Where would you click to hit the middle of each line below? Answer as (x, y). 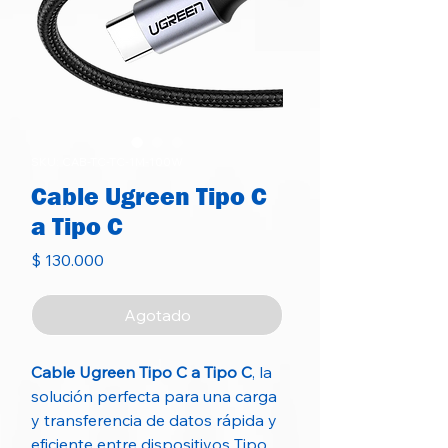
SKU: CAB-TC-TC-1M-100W (107, 161)
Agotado (157, 315)
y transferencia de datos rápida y (154, 420)
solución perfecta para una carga (154, 396)
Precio (126, 259)
